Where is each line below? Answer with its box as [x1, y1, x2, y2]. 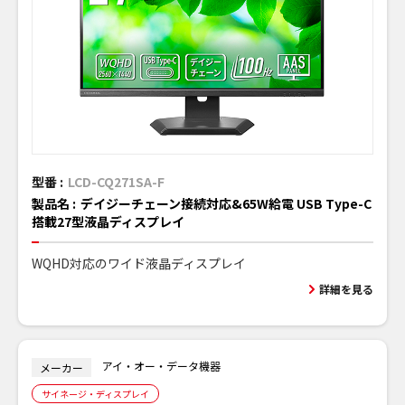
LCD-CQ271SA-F [68, 173, 165, 192]
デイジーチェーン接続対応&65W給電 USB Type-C [80, 194, 372, 213]
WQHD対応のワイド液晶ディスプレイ [32, 254, 246, 273]
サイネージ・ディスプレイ [42, 387, 149, 401]
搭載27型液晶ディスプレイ [32, 212, 184, 231]
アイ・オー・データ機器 [102, 358, 221, 374]
